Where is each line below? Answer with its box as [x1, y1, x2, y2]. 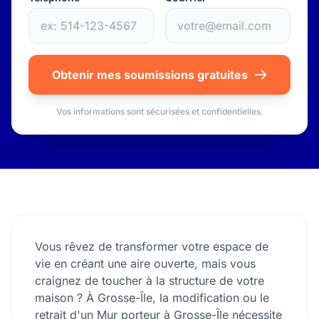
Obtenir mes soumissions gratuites [51, 68, 248, 82]
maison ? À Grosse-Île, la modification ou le [35, 291, 269, 305]
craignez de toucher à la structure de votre [35, 273, 264, 288]
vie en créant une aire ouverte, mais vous [35, 256, 256, 271]
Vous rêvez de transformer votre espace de [35, 239, 268, 253]
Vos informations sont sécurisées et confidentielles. [56, 106, 263, 117]
